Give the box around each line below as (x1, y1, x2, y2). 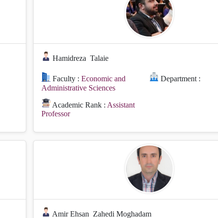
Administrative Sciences (41, 83, 115, 92)
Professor (41, 109, 70, 118)
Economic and (81, 74, 126, 83)
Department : (159, 74, 201, 83)
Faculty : (51, 74, 82, 83)
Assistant (107, 100, 135, 109)
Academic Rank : (51, 100, 108, 109)
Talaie (90, 54, 109, 63)
